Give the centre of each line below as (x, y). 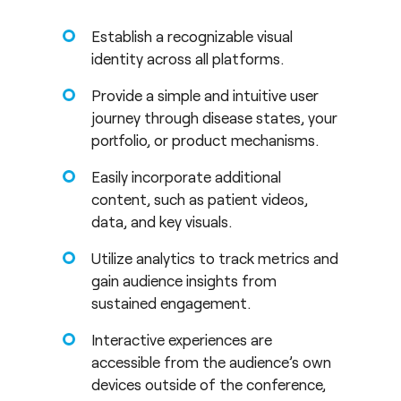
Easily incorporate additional (186, 177)
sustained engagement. (171, 303)
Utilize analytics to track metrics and (215, 258)
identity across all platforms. (188, 59)
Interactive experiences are (182, 340)
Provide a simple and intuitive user (205, 95)
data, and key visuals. (162, 222)
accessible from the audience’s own (211, 362)
